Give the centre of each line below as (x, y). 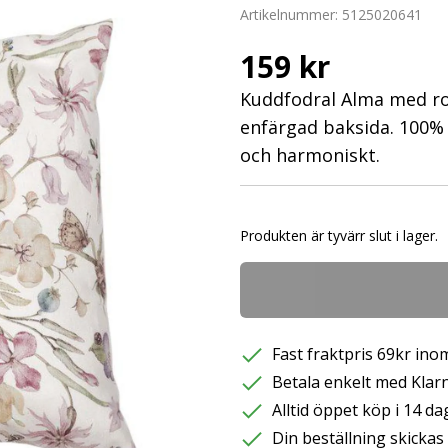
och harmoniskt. (310, 155)
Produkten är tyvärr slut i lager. (341, 235)
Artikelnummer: (291, 14)
